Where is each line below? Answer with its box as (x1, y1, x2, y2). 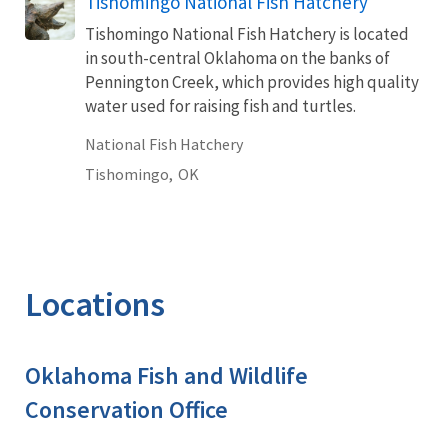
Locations (25, 282, 165, 325)
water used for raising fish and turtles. (85, 94, 356, 117)
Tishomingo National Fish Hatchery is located (85, 22, 409, 45)
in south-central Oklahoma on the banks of (85, 46, 390, 69)
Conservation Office (25, 393, 228, 425)
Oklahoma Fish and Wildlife (25, 359, 308, 391)
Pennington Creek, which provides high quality (85, 70, 419, 93)
